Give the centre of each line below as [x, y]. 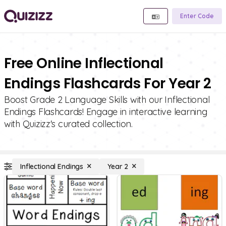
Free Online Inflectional [84, 63]
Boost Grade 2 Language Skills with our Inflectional [107, 100]
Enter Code [197, 16]
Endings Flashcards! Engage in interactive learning [106, 112]
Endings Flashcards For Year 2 [108, 83]
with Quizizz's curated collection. [68, 124]
